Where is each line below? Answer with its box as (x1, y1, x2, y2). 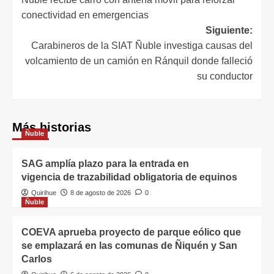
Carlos (21, 254, 52, 265)
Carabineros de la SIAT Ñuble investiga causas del (31, 40, 253, 51)
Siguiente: (206, 25, 253, 36)
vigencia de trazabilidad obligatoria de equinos (21, 172, 242, 183)
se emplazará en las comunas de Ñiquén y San (21, 240, 237, 251)
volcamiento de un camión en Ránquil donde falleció (25, 56, 253, 67)
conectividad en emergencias (21, 10, 149, 21)
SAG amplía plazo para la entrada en (21, 158, 189, 169)
